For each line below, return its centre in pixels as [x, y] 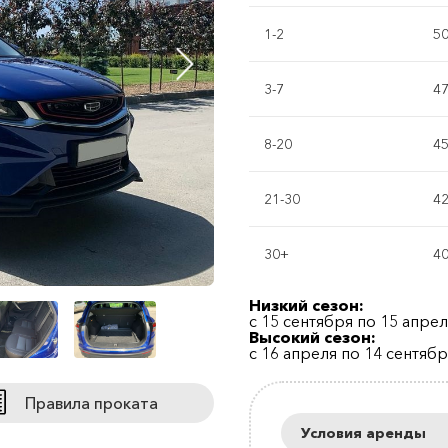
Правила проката [91, 402]
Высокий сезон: [312, 337]
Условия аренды [363, 433]
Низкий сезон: [306, 305]
